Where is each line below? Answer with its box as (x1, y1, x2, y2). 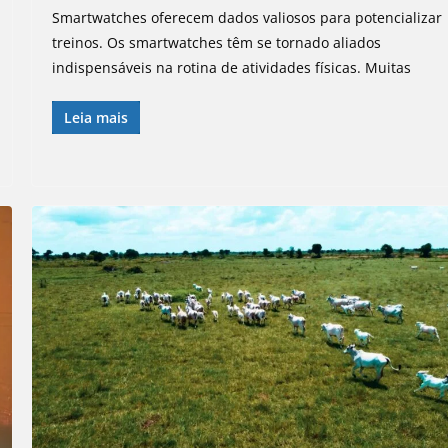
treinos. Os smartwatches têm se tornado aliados (52, 33, 382, 53)
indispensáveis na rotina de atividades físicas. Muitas (52, 58, 412, 78)
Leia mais (64, 108, 129, 128)
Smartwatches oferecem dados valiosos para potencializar (52, 8, 443, 28)
